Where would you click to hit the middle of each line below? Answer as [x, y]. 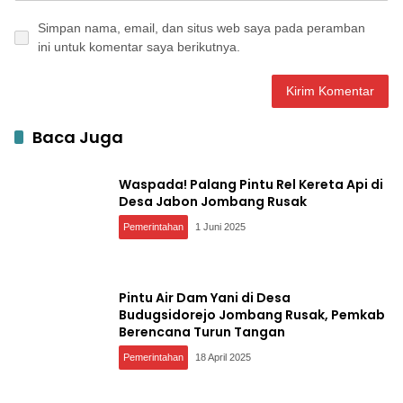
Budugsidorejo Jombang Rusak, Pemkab [252, 314]
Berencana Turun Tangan [202, 331]
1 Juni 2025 [220, 227]
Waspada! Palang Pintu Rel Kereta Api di [251, 185]
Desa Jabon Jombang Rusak [213, 202]
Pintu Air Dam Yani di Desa [205, 297]
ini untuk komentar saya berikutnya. [139, 47]
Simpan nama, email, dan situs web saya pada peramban [201, 28]
